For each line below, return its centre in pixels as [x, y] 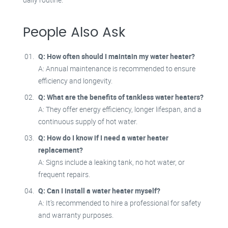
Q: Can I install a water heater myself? [99, 191]
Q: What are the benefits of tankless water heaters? [121, 97]
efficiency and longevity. [75, 81]
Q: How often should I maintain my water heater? [117, 56]
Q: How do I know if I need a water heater [103, 138]
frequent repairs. [64, 175]
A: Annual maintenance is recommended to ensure [117, 69]
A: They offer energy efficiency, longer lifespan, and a [120, 109]
